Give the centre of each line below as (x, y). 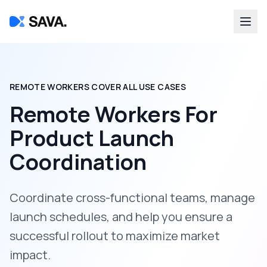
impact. (30, 255)
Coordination (78, 162)
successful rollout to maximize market (115, 236)
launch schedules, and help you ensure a (121, 217)
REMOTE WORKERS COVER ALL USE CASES (98, 87)
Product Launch (92, 138)
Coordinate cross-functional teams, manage (132, 198)
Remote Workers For (114, 114)
